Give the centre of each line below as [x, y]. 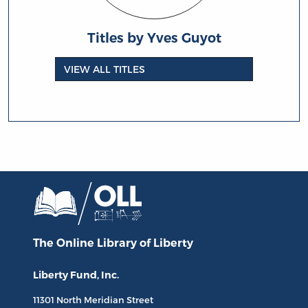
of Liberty [166, 243]
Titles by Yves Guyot [154, 38]
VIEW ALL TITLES [105, 69]
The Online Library [86, 243]
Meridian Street [119, 300]
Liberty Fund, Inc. [76, 275]
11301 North [58, 300]
